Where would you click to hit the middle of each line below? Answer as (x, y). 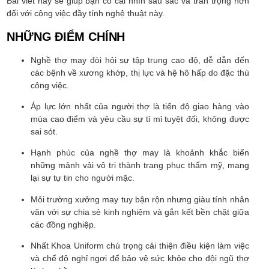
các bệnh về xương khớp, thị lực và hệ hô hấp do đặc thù (140, 72)
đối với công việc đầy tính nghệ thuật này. (86, 14)
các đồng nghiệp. (63, 224)
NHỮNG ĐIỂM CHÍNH (66, 36)
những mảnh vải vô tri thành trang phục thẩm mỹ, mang (140, 165)
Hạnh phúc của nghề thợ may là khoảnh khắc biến (140, 153)
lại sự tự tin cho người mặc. (83, 178)
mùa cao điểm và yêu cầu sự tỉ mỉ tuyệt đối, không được (140, 119)
